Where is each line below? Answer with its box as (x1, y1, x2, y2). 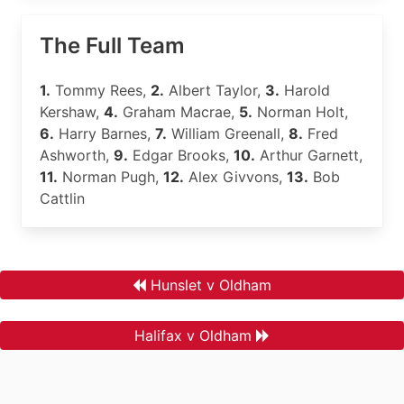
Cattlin (40, 189, 85, 207)
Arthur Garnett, (255, 146, 363, 164)
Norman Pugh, (58, 168, 163, 186)
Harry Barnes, (54, 124, 155, 142)
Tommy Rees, (50, 81, 151, 99)
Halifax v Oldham (134, 326, 252, 344)
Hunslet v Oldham (151, 276, 271, 294)
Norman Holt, (252, 103, 348, 121)
